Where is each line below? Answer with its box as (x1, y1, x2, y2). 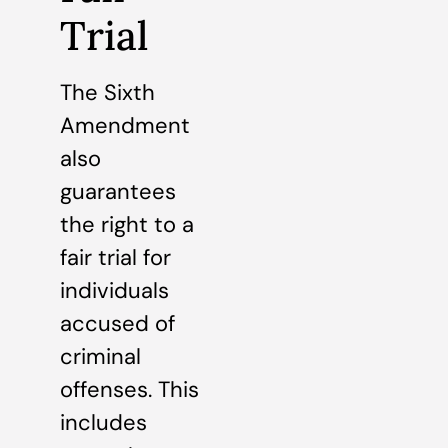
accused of (60, 308, 175, 338)
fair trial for (60, 242, 171, 272)
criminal (60, 341, 141, 371)
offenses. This (60, 374, 199, 404)
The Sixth (60, 77, 155, 107)
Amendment (60, 110, 190, 140)
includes (60, 407, 147, 437)
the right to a (60, 209, 194, 239)
